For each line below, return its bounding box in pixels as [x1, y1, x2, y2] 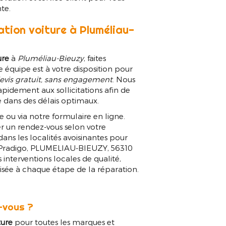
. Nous [112, 75, 136, 84]
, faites [84, 53, 106, 63]
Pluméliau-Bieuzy [18, 53, 84, 63]
